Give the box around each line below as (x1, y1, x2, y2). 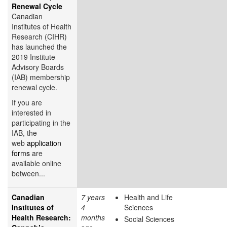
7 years (81, 192, 105, 202)
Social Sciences (124, 214, 174, 224)
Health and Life (124, 192, 173, 202)
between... (12, 168, 45, 178)
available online (12, 158, 61, 168)
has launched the (12, 41, 67, 52)
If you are (12, 97, 42, 107)
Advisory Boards (12, 61, 64, 72)
